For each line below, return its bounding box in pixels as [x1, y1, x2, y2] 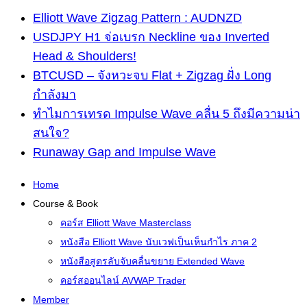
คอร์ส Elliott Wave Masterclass [60, 217, 191, 229]
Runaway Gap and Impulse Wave [33, 145, 216, 160]
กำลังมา [33, 88, 76, 102]
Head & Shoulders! [33, 49, 136, 64]
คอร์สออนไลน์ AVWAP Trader [60, 275, 186, 286]
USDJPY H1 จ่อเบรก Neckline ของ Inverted [33, 30, 269, 45]
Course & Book [33, 198, 98, 210]
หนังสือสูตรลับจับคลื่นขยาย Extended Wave [60, 256, 245, 267]
